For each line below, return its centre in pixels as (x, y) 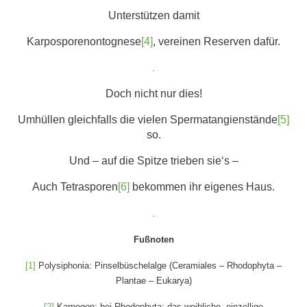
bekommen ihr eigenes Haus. (202, 186)
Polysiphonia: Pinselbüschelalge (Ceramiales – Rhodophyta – (159, 265)
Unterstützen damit (153, 15)
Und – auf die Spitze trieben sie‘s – (153, 160)
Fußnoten (153, 239)
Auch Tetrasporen (75, 186)
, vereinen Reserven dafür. (217, 41)
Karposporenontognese (84, 41)
